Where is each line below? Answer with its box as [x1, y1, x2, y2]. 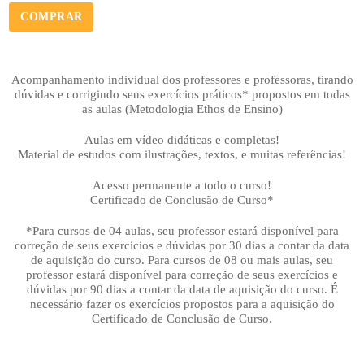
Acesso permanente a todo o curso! [93, 178, 271, 192]
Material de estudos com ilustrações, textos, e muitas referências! [18, 147, 346, 161]
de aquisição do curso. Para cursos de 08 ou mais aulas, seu [31, 253, 333, 266]
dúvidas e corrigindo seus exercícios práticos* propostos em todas [14, 87, 350, 101]
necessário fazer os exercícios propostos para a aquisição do [29, 297, 335, 310]
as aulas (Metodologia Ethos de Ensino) [81, 102, 283, 115]
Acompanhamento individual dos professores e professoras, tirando [11, 72, 353, 86]
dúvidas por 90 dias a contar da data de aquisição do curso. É [26, 282, 338, 296]
